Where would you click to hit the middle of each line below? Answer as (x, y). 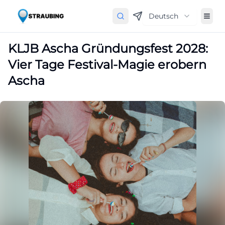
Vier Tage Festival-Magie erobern (107, 65)
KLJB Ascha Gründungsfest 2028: (108, 48)
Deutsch (163, 16)
